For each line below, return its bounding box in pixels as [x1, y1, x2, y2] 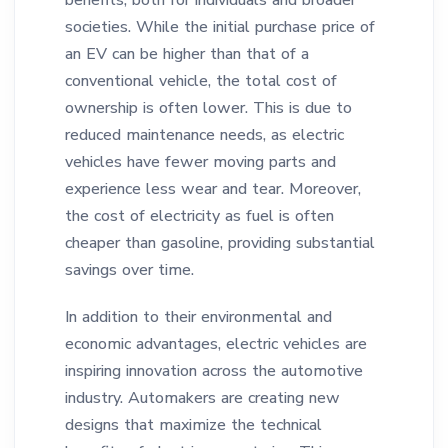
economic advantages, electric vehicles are [65, 333, 367, 355]
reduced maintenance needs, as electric [65, 124, 344, 146]
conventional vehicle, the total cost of [65, 70, 337, 92]
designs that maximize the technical [65, 414, 322, 436]
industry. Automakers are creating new [65, 387, 340, 409]
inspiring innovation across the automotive [65, 360, 363, 382]
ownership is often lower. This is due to [65, 97, 352, 119]
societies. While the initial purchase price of [65, 16, 375, 38]
